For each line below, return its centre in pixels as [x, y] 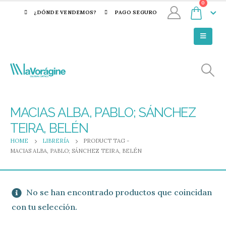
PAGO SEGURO [136, 12]
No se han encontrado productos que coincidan [118, 192]
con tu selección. [44, 207]
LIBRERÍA [56, 141]
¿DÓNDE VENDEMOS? [65, 12]
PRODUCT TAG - [107, 141]
